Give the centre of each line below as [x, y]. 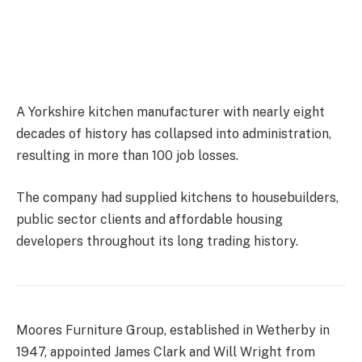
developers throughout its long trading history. [157, 241]
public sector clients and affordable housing [149, 219]
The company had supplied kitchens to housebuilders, [177, 197]
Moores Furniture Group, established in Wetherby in [173, 330]
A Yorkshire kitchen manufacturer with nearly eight [170, 112]
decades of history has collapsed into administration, [174, 134]
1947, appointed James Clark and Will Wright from [166, 351]
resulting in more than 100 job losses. [127, 156]
